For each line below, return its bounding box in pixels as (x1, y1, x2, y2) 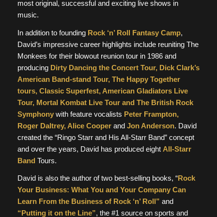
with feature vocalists (53, 109, 124, 118)
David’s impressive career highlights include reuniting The (17, 40, 199, 48)
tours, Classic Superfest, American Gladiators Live (17, 86, 188, 95)
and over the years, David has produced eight (17, 144, 163, 153)
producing (17, 63, 50, 72)
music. (17, 10, 39, 19)
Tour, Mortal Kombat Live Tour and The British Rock (17, 98, 193, 107)
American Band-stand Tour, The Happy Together (17, 75, 180, 83)
